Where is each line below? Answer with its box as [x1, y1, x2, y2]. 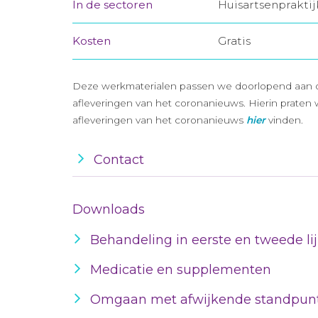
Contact [94, 152, 144, 168]
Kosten [72, 34, 111, 48]
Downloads [72, 202, 145, 217]
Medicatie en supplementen [90, 262, 271, 278]
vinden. [265, 114, 306, 126]
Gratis [218, 34, 251, 48]
